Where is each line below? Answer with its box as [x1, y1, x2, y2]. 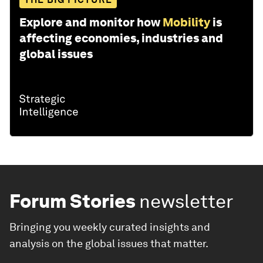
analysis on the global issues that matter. [9, 237, 208, 249]
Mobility [163, 15, 210, 29]
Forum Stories [9, 189, 136, 213]
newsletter [139, 189, 234, 213]
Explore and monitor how [19, 15, 160, 29]
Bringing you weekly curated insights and [9, 220, 210, 233]
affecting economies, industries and [19, 31, 223, 45]
